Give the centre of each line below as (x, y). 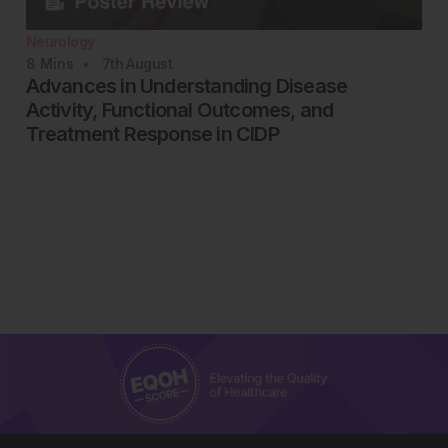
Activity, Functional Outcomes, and (179, 110)
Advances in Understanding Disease (186, 86)
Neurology (60, 42)
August (149, 64)
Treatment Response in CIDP (152, 134)
